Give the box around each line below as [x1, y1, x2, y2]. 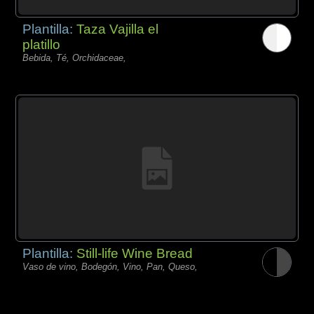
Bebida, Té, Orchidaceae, [22, 52, 127, 63]
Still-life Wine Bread [76, 246, 193, 261]
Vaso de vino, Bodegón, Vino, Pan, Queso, [22, 261, 198, 273]
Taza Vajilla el [76, 21, 159, 36]
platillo [22, 36, 61, 52]
